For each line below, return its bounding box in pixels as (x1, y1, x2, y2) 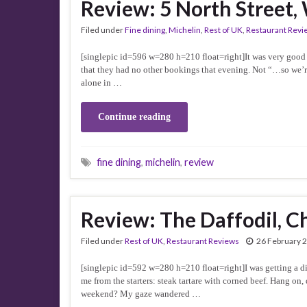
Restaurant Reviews (167, 236, 239, 246)
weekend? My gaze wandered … (81, 288, 201, 299)
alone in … (81, 77, 122, 88)
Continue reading (98, 112, 171, 122)
